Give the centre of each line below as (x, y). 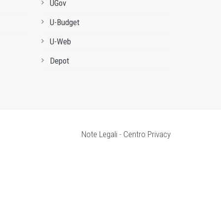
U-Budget (64, 22)
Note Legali (99, 134)
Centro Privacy (147, 134)
